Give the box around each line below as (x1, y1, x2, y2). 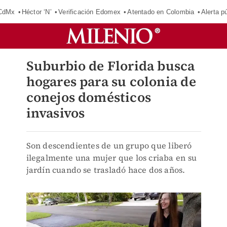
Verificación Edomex (58, 8, 121, 16)
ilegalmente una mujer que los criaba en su (26, 152, 197, 163)
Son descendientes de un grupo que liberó (26, 140, 192, 151)
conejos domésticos (26, 88, 152, 106)
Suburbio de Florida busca (26, 57, 195, 75)
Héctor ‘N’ (21, 8, 52, 16)
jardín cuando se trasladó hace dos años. (26, 164, 185, 175)
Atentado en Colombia (127, 8, 195, 16)
